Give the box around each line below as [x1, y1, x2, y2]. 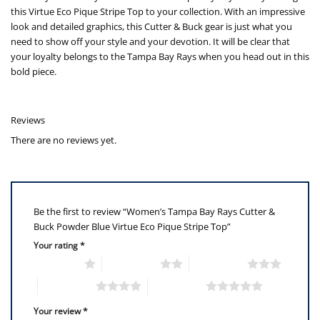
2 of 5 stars [101, 258, 160, 270]
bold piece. [11, 65, 56, 79]
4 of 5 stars [37, 280, 96, 292]
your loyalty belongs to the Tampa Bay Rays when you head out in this [11, 50, 309, 64]
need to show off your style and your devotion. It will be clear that [11, 35, 290, 49]
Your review [34, 304, 83, 316]
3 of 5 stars [189, 258, 247, 270]
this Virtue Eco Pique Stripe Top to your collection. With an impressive [11, 5, 305, 19]
